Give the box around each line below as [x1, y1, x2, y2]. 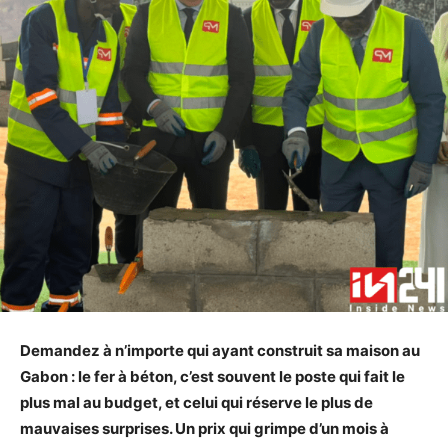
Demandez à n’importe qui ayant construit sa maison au [20, 340, 420, 360]
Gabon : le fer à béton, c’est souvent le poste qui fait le [20, 366, 405, 386]
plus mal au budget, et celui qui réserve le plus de [20, 392, 373, 412]
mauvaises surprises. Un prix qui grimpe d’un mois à [20, 418, 389, 438]
